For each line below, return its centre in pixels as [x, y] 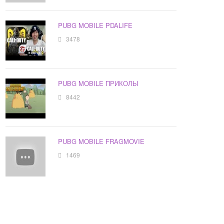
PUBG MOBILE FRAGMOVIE [101, 141]
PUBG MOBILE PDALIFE [95, 25]
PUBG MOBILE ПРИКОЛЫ [98, 83]
